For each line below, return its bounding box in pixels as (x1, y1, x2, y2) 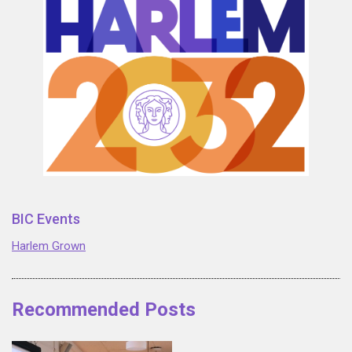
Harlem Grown (12, 239, 86, 254)
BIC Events (12, 211, 80, 228)
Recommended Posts (12, 299, 196, 321)
